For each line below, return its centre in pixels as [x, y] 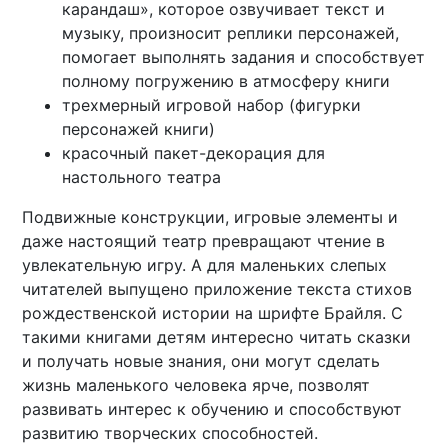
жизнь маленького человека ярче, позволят [196, 385]
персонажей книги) [139, 129]
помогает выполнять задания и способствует [244, 57]
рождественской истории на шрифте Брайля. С [213, 313]
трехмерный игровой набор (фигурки [212, 105]
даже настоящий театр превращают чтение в [204, 241]
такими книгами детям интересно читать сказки [217, 337]
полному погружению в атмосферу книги [226, 81]
